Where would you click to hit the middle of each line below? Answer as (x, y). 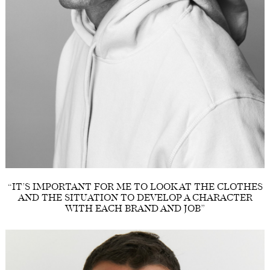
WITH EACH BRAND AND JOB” (135, 210)
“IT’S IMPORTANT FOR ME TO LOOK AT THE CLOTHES (135, 188)
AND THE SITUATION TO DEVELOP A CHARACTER (135, 199)
